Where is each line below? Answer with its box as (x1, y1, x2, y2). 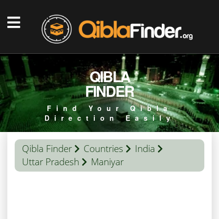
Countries (84, 142, 123, 155)
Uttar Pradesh (22, 155, 79, 168)
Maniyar (91, 155, 124, 168)
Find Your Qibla (47, 103, 172, 113)
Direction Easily (44, 113, 175, 123)
